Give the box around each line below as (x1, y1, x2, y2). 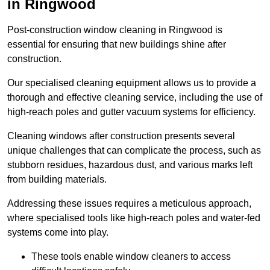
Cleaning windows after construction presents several (7, 131, 235, 142)
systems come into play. (7, 227, 108, 238)
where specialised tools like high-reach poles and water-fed (7, 213, 260, 224)
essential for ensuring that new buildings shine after (7, 39, 226, 50)
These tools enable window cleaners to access (31, 251, 231, 262)
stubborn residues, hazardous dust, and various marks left (7, 160, 253, 171)
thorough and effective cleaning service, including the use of (7, 92, 262, 103)
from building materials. (7, 174, 107, 185)
